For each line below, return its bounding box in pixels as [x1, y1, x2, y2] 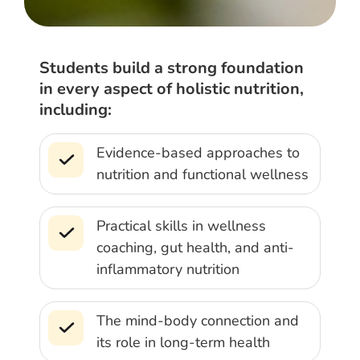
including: [39, 98, 112, 121]
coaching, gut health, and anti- [96, 237, 295, 257]
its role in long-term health [96, 332, 271, 352]
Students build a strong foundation [39, 56, 305, 79]
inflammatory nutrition [96, 259, 240, 279]
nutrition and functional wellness [96, 164, 309, 184]
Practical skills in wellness [96, 215, 267, 235]
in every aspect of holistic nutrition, [39, 77, 305, 100]
